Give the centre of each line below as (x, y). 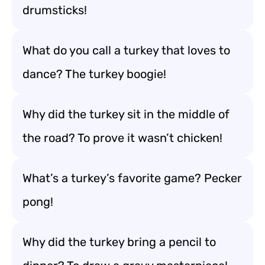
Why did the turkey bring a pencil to (119, 242)
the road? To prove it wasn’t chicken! (122, 138)
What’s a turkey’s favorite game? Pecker (132, 178)
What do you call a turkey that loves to (126, 50)
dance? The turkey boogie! (94, 74)
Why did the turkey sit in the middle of (126, 114)
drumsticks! (55, 10)
